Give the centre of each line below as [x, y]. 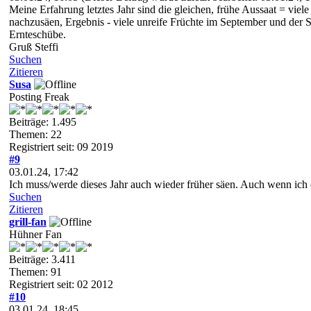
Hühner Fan [35, 234]
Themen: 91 [35, 271]
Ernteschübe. [37, 34]
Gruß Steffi [34, 47]
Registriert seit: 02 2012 [61, 284]
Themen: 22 [35, 134]
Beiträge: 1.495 [43, 121]
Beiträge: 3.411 [42, 259]
